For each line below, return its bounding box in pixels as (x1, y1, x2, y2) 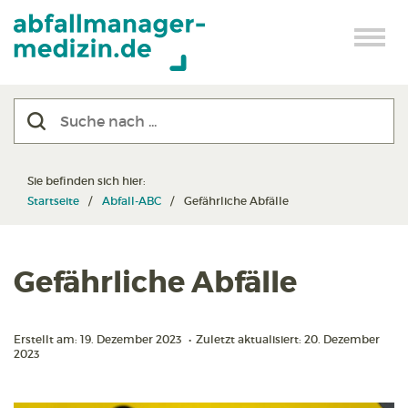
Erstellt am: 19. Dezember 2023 (14, 332, 184, 346)
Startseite (27, 194, 79, 208)
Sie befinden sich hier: (27, 174, 148, 188)
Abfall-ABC (102, 194, 161, 208)
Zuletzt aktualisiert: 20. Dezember (196, 332, 380, 346)
